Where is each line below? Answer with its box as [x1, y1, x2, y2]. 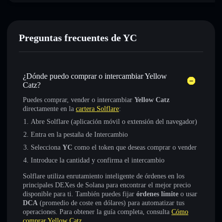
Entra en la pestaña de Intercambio [31, 131, 128, 138]
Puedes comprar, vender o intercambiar [23, 96, 134, 104]
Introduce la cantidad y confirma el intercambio [31, 157, 165, 164]
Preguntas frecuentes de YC [19, 32, 137, 43]
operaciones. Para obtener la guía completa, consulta [23, 208, 171, 216]
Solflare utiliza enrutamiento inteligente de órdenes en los [23, 172, 184, 180]
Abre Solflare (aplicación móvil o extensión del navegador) [31, 118, 197, 125]
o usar [178, 190, 197, 198]
